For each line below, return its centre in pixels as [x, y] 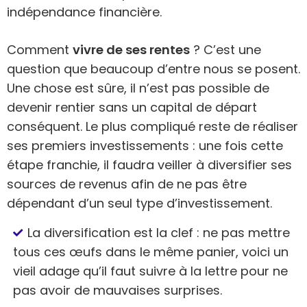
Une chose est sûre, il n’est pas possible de [138, 88]
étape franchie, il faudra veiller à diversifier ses [149, 165]
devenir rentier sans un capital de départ [132, 107]
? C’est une [225, 50]
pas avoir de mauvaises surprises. [119, 290]
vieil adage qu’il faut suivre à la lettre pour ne [150, 271]
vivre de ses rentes [131, 50]
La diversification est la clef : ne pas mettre [159, 233]
